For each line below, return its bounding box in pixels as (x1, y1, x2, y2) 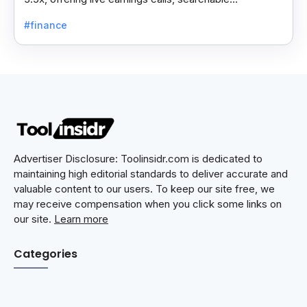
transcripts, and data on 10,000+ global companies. (24, 7, 263, 21)
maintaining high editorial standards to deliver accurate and (14, 167, 288, 180)
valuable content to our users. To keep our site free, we (14, 182, 275, 195)
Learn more (54, 212, 108, 225)
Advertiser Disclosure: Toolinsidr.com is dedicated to (14, 151, 262, 165)
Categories (14, 245, 77, 262)
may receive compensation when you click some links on (14, 197, 282, 210)
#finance (24, 19, 67, 32)
